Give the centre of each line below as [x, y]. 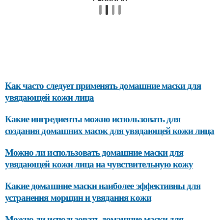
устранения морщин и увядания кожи [78, 197]
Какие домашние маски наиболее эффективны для [103, 186]
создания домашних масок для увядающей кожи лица [110, 131]
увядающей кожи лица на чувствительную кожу [99, 164]
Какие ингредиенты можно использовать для [93, 119]
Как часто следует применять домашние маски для [103, 85]
